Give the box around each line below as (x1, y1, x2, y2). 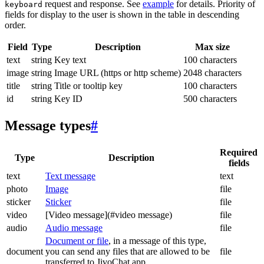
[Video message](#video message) (45, 210, 172, 220)
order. (5, 20, 26, 31)
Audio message (45, 223, 103, 233)
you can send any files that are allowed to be (45, 246, 210, 257)
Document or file (45, 236, 108, 246)
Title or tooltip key (54, 81, 123, 91)
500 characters (183, 94, 237, 104)
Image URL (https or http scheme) (54, 68, 181, 78)
